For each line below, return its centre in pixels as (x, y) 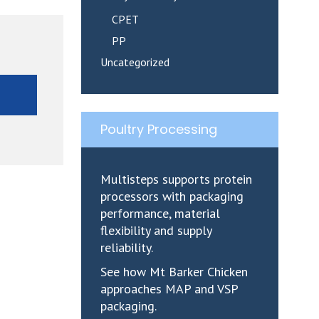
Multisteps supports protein (176, 179)
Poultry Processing (158, 129)
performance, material (160, 213)
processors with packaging (172, 196)
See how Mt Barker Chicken (174, 272)
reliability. (126, 247)
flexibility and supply (156, 230)
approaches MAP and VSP (169, 289)
